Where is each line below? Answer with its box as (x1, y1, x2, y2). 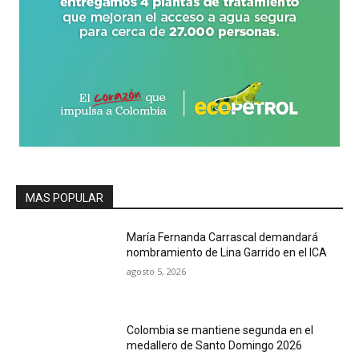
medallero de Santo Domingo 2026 (127, 338, 303, 352)
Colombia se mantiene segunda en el (127, 323, 314, 337)
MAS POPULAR (26, 191, 103, 204)
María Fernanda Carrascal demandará (127, 230, 319, 244)
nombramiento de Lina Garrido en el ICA (127, 245, 328, 259)
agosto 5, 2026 (127, 264, 187, 277)
